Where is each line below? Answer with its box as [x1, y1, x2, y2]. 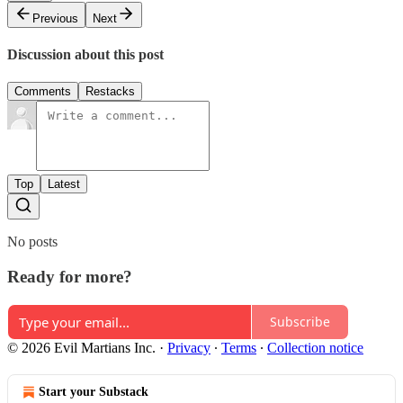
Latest [48, 177, 80, 192]
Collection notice [267, 339, 363, 355]
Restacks [85, 85, 135, 99]
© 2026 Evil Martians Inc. [7, 339, 156, 355]
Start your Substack [39, 384, 148, 399]
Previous [32, 11, 78, 25]
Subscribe [270, 313, 330, 331]
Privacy [167, 339, 210, 355]
